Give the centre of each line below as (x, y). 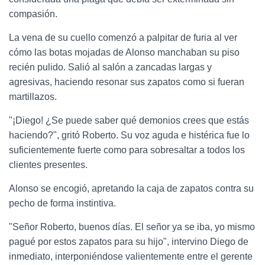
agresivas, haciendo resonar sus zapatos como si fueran (127, 82)
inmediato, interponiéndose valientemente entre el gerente (131, 256)
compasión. (33, 14)
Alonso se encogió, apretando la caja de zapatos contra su (131, 188)
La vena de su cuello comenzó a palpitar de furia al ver (123, 37)
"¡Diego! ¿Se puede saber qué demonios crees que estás (129, 120)
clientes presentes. (48, 164)
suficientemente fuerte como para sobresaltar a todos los (127, 150)
